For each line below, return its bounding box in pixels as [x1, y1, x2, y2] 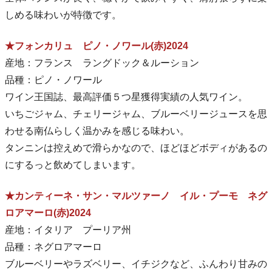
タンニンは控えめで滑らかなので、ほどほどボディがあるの [5, 143, 267, 154]
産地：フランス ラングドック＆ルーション [5, 58, 199, 69]
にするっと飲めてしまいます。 [5, 160, 141, 171]
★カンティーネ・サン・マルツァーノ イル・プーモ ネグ [5, 191, 267, 202]
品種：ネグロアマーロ [5, 242, 102, 253]
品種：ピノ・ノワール [5, 75, 102, 86]
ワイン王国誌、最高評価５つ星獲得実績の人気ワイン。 [5, 92, 248, 103]
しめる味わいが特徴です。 [5, 10, 121, 21]
